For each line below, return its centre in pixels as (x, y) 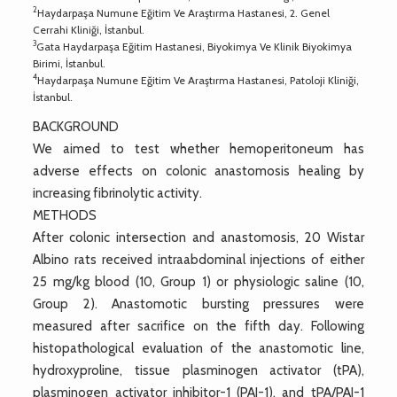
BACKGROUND (76, 126)
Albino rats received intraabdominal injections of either (198, 259)
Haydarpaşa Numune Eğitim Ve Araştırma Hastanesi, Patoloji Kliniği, (198, 80)
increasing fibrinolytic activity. (118, 193)
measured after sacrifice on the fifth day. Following (198, 326)
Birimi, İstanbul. (70, 63)
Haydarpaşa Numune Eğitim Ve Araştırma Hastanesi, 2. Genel (184, 12)
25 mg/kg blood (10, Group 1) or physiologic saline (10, (198, 281)
